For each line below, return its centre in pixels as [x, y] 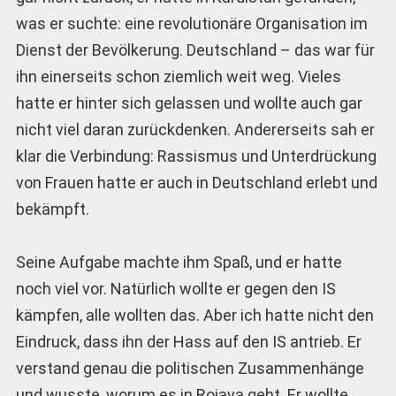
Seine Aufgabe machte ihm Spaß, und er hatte [179, 263]
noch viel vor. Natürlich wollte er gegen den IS [175, 289]
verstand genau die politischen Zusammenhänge [190, 369]
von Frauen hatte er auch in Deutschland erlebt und [196, 182]
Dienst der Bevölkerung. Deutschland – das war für [195, 49]
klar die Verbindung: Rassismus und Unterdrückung [196, 156]
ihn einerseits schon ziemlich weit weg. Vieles [178, 76]
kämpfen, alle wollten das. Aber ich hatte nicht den [194, 316]
